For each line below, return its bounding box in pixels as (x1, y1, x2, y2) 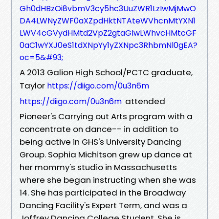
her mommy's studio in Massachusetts (20, 161, 177, 173)
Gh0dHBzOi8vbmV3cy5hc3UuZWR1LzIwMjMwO (20, 2, 196, 14)
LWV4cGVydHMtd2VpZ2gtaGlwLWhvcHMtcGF (20, 27, 197, 39)
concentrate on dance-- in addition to (20, 123, 178, 135)
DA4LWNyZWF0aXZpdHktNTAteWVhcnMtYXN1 (20, 15, 196, 26)
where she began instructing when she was (20, 174, 196, 186)
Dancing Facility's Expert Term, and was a (20, 199, 187, 211)
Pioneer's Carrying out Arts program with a (20, 110, 193, 122)
